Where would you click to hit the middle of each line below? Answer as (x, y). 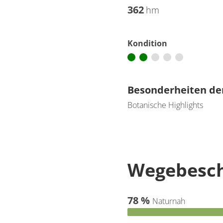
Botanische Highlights (165, 105)
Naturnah (169, 201)
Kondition (147, 43)
